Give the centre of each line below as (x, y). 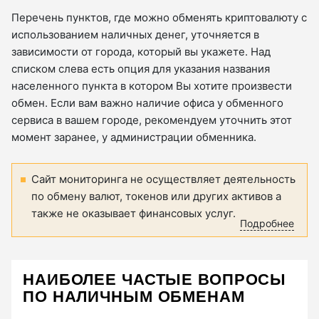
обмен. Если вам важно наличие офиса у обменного (147, 103)
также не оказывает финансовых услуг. (134, 214)
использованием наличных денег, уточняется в (135, 35)
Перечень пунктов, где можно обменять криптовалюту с (159, 18)
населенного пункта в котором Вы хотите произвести (152, 86)
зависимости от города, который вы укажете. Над (141, 52)
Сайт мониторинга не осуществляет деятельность (163, 179)
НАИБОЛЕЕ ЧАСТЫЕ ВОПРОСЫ (155, 280)
